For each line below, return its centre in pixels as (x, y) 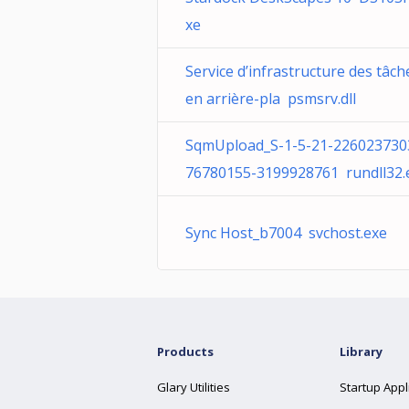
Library (361, 351)
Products (185, 351)
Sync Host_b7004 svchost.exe (286, 233)
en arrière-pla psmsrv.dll (271, 99)
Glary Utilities (194, 387)
